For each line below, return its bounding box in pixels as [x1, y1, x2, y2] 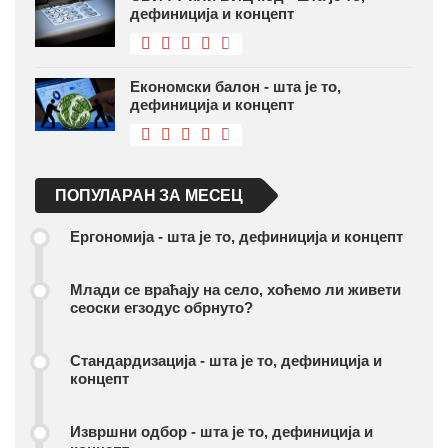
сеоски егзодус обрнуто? [70, 298, 253, 316]
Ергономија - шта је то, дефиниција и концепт [70, 227, 403, 245]
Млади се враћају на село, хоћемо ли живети [70, 280, 401, 298]
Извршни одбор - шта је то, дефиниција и [70, 422, 373, 440]
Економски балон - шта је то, [130, 77, 341, 95]
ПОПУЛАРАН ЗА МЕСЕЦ [55, 186, 244, 204]
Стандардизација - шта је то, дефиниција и [70, 351, 382, 369]
